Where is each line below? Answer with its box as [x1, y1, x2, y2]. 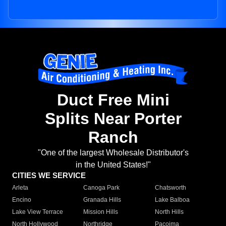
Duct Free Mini [56, 91, 169, 109]
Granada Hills [83, 196, 122, 204]
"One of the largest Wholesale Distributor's [37, 148, 189, 157]
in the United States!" [75, 160, 151, 169]
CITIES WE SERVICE [12, 171, 86, 180]
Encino [12, 196, 31, 204]
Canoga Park [83, 184, 120, 192]
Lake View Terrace [12, 208, 63, 216]
